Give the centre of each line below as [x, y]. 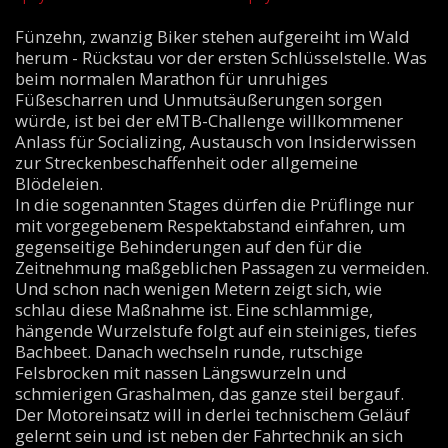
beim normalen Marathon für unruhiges [171, 78]
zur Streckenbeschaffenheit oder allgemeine [186, 162]
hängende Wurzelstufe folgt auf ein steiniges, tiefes [215, 330]
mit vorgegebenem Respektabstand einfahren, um [209, 225]
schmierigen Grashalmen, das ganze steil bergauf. [209, 393]
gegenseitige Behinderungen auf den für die [188, 246]
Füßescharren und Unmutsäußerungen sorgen [198, 99]
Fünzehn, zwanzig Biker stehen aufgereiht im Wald [212, 36]
